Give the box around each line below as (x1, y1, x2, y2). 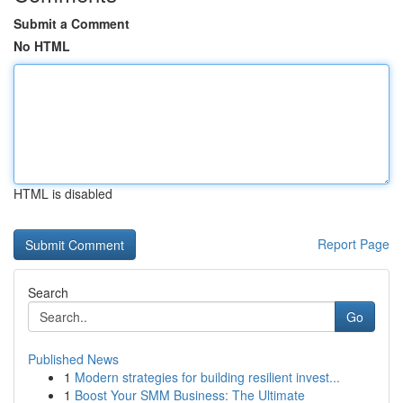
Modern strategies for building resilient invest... (75, 368, 340, 386)
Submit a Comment (13, 14, 130, 32)
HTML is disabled (13, 184, 112, 202)
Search (28, 283, 68, 301)
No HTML (13, 37, 70, 55)
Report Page (318, 235, 390, 253)
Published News (28, 350, 119, 368)
